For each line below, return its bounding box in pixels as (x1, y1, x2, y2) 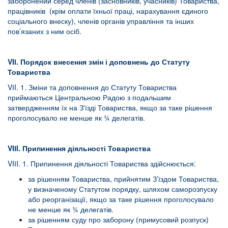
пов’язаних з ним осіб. (8, 26, 81, 36)
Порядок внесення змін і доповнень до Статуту (20, 56, 190, 67)
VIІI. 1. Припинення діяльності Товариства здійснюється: (8, 158, 196, 168)
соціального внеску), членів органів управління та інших (8, 16, 194, 26)
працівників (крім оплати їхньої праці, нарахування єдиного (8, 6, 208, 16)
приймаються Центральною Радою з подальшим (8, 92, 171, 102)
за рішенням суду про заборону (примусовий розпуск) (28, 214, 209, 224)
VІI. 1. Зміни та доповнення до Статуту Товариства (8, 82, 177, 92)
